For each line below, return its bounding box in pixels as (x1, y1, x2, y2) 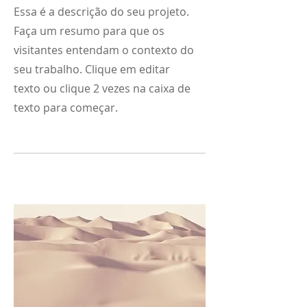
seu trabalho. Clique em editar (14, 62, 170, 77)
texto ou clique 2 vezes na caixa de (14, 81, 191, 96)
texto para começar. (14, 100, 118, 115)
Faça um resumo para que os (14, 23, 164, 38)
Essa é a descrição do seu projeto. (14, 4, 189, 19)
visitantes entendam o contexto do (14, 42, 194, 58)
